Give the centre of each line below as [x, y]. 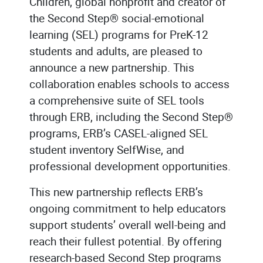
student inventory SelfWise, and [107, 149]
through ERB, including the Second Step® [131, 117]
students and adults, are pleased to [116, 51]
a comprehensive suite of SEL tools [117, 100]
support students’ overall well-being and [128, 225]
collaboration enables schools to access [129, 84]
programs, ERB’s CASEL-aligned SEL [119, 133]
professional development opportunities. [130, 166]
